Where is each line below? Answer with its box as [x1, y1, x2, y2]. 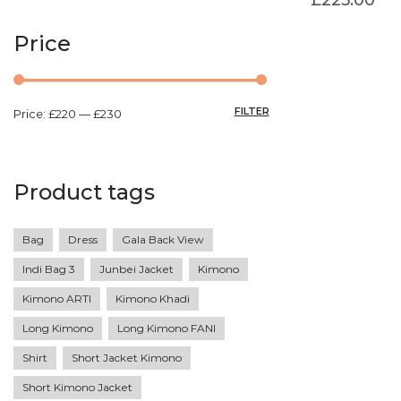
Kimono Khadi [115, 291, 190, 305]
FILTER [234, 104, 269, 117]
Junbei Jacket [99, 261, 174, 276]
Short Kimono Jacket [22, 380, 132, 394]
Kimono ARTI [22, 291, 91, 305]
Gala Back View [122, 232, 204, 246]
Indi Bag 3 [22, 261, 75, 276]
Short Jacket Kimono [72, 350, 182, 364]
